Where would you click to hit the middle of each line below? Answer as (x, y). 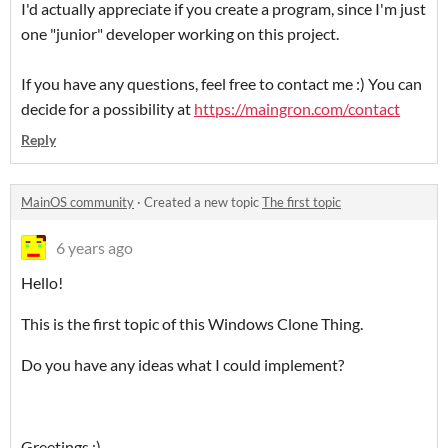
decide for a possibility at (107, 109)
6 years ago (94, 248)
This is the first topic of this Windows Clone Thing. (192, 324)
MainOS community (77, 202)
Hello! (42, 283)
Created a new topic (203, 202)
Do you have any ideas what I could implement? (182, 365)
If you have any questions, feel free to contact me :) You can (221, 84)
